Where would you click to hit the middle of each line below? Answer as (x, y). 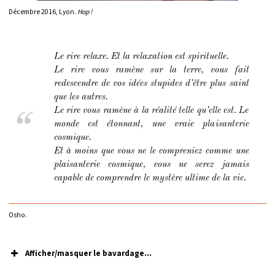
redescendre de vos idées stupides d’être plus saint (151, 84)
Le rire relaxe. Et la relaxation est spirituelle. (142, 57)
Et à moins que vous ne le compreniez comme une (151, 152)
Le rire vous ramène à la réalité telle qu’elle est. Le (151, 111)
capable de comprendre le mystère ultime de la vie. (150, 179)
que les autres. (82, 98)
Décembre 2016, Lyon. (43, 11)
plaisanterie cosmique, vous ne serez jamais (151, 165)
